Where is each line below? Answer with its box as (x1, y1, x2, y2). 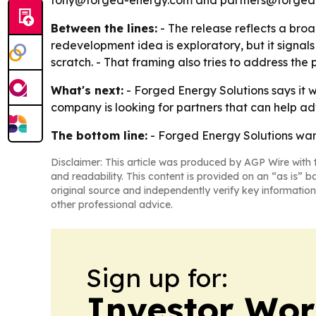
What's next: (51, 83, 123, 97)
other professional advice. (51, 198, 173, 211)
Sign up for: (86, 262, 228, 293)
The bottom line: (51, 128, 147, 142)
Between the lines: (51, 21, 157, 35)
